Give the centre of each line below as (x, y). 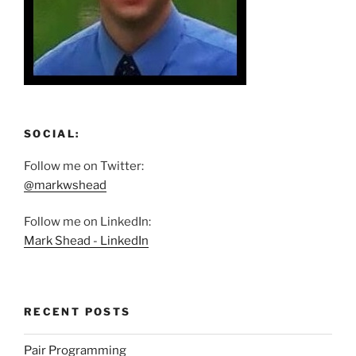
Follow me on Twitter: (84, 166)
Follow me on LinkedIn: (87, 222)
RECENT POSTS (77, 311)
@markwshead (65, 185)
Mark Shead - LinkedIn (86, 241)
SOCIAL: (52, 134)
